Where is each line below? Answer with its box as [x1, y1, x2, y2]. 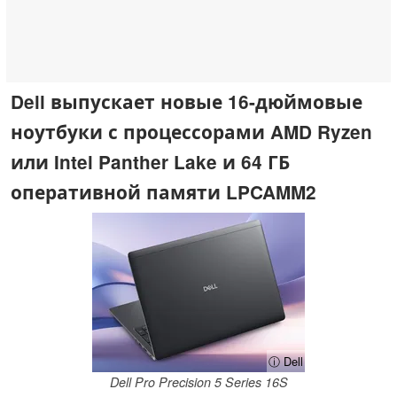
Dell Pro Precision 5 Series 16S [109, 373, 288, 392]
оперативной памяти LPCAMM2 [11, 178, 316, 205]
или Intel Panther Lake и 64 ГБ [11, 148, 290, 175]
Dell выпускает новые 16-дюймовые [11, 88, 362, 114]
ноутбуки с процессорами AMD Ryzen [11, 118, 372, 144]
